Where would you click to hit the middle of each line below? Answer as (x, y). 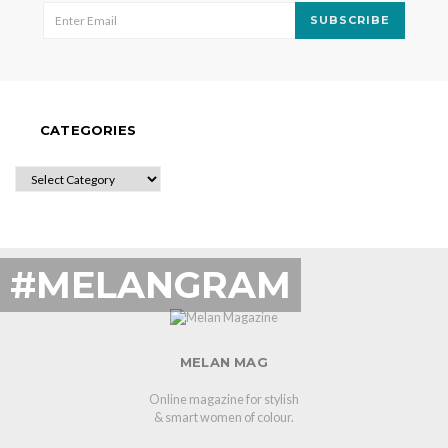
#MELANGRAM (150, 285)
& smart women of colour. (224, 417)
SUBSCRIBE (350, 20)
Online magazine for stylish (224, 399)
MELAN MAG (224, 361)
